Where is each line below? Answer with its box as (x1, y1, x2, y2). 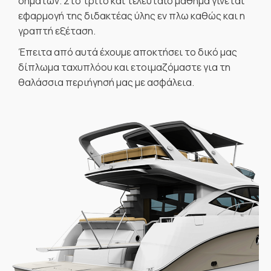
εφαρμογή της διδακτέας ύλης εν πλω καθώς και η (18, 9, 245, 22)
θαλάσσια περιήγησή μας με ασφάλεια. (18, 76, 194, 89)
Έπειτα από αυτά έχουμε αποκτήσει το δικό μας (18, 45, 237, 59)
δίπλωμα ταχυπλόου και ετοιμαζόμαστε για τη (18, 60, 230, 74)
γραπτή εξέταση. (18, 24, 96, 38)
